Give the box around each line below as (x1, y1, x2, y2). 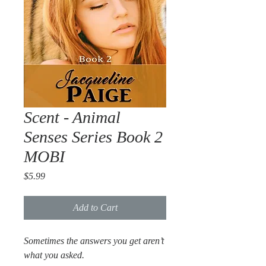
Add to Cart (72, 202, 118, 213)
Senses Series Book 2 (24, 128, 163, 146)
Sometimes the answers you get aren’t (24, 236, 164, 246)
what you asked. (24, 250, 84, 260)
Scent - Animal (24, 108, 121, 126)
